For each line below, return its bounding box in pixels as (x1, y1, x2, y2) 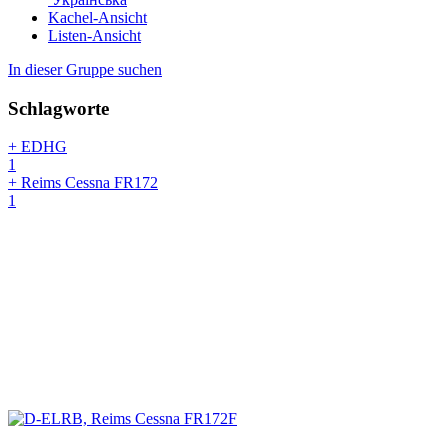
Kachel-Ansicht (48, 8, 147, 26)
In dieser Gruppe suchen (8, 60, 162, 78)
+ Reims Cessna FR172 (8, 174, 158, 192)
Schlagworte (8, 97, 109, 119)
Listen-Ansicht (48, 26, 141, 44)
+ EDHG (8, 138, 67, 156)
